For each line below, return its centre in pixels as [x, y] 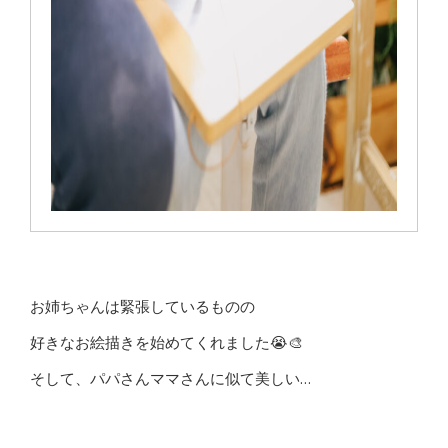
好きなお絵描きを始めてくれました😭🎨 [166, 342]
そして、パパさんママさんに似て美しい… [170, 378]
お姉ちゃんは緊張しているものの [142, 306]
